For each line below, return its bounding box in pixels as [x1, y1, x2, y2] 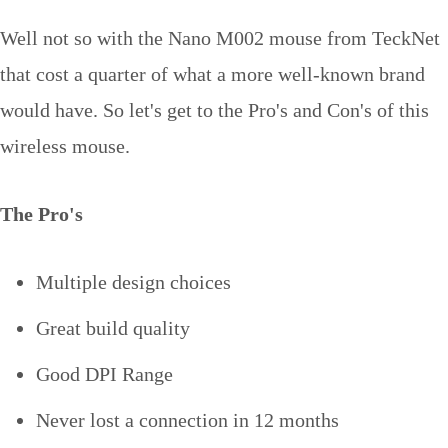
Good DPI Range [36, 363, 173, 386]
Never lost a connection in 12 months [36, 409, 339, 432]
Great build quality [36, 317, 190, 340]
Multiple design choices [36, 271, 231, 294]
